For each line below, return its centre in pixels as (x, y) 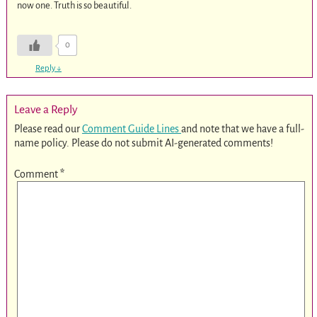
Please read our (48, 128)
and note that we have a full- (242, 128)
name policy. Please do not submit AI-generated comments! (143, 143)
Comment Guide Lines (131, 128)
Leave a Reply (46, 109)
